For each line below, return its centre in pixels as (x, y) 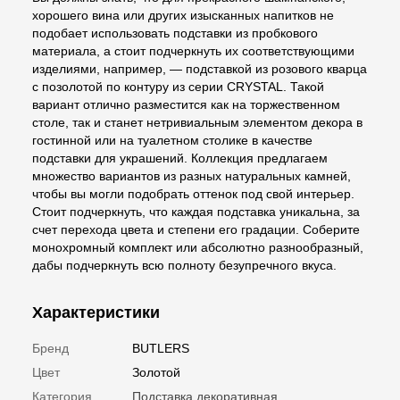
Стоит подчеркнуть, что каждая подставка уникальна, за (196, 211)
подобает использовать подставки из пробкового (175, 33)
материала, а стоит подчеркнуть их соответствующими (193, 50)
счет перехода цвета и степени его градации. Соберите (196, 229)
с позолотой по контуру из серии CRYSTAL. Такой (178, 86)
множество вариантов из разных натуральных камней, (192, 175)
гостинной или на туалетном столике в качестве (172, 140)
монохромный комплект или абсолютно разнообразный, (198, 247)
